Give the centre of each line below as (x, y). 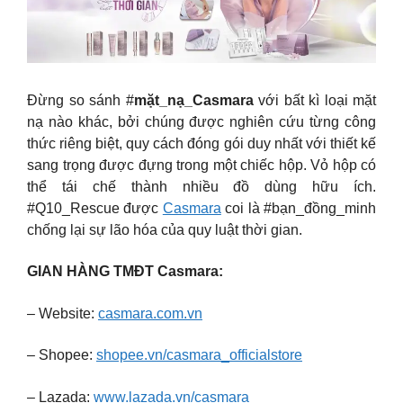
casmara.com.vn (150, 313)
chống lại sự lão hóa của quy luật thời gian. (165, 229)
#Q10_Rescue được (95, 208)
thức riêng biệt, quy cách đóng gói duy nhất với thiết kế (201, 143)
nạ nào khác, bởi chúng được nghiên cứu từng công (201, 121)
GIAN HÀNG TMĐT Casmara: (127, 272)
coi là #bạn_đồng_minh (299, 208)
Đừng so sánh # (81, 100)
